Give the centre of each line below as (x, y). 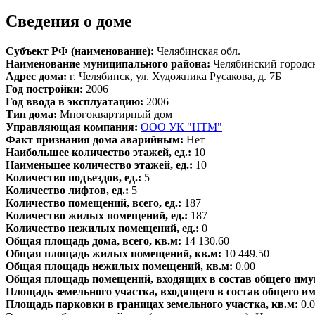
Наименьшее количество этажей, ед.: (101, 165)
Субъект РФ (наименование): (81, 51)
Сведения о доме (69, 21)
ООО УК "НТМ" (181, 127)
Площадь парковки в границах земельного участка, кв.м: (153, 304)
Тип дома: (33, 115)
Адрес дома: (38, 77)
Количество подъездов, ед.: (75, 178)
